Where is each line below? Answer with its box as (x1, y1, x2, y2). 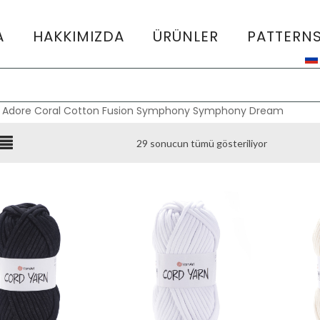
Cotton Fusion (64, 104, 134, 118)
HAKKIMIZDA (33, 26, 125, 46)
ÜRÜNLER (153, 26, 219, 46)
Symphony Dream (193, 104, 284, 118)
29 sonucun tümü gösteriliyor (136, 137, 267, 149)
